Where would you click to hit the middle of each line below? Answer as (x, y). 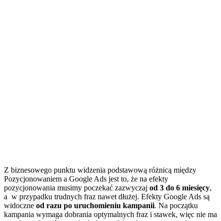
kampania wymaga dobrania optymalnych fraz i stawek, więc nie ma (110, 214)
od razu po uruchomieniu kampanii (95, 205)
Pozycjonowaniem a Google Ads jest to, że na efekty (86, 179)
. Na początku (176, 205)
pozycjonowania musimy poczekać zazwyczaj (77, 187)
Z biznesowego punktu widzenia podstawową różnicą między (100, 170)
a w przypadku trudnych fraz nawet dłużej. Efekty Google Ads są (107, 196)
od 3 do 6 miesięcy (180, 187)
